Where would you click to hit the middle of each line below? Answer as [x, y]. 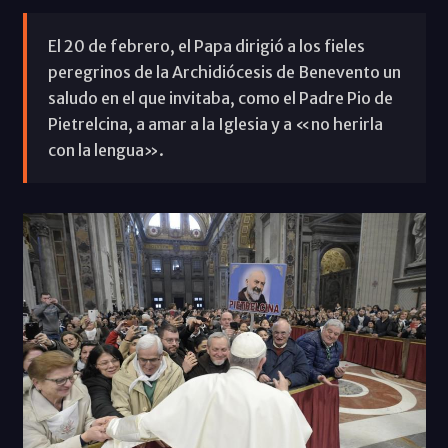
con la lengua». [105, 149]
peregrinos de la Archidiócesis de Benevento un [224, 71]
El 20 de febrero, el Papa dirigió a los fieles [206, 45]
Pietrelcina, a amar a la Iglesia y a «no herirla [215, 123]
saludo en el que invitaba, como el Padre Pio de [220, 97]
